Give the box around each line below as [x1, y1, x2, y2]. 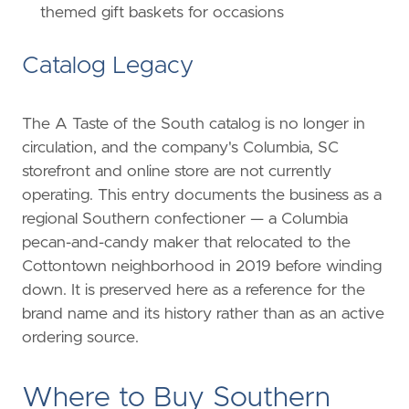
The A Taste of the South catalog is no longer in [22, 115, 365, 132]
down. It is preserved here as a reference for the [22, 281, 365, 299]
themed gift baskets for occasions [40, 5, 284, 22]
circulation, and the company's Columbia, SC [22, 139, 339, 156]
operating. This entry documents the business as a [22, 186, 382, 204]
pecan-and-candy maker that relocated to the [22, 234, 351, 251]
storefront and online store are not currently [22, 163, 331, 180]
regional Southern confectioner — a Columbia [22, 210, 348, 227]
